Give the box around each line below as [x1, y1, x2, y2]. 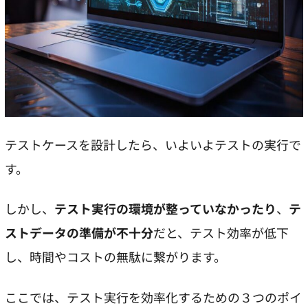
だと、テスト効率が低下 [153, 223, 289, 242]
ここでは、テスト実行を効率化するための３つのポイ [5, 287, 302, 306]
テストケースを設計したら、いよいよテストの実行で [5, 135, 301, 154]
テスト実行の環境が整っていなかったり [54, 199, 276, 218]
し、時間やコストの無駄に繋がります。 [5, 247, 226, 266]
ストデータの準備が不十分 [5, 223, 153, 242]
